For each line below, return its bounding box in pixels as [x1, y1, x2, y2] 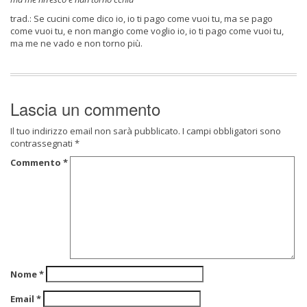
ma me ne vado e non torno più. [10, 37, 143, 49]
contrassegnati [10, 137, 75, 149]
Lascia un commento [10, 97, 160, 121]
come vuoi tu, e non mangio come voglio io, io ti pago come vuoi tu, [10, 25, 284, 37]
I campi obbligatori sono [182, 125, 281, 137]
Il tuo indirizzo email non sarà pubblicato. [10, 125, 180, 137]
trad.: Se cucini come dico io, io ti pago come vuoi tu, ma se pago [10, 12, 273, 25]
